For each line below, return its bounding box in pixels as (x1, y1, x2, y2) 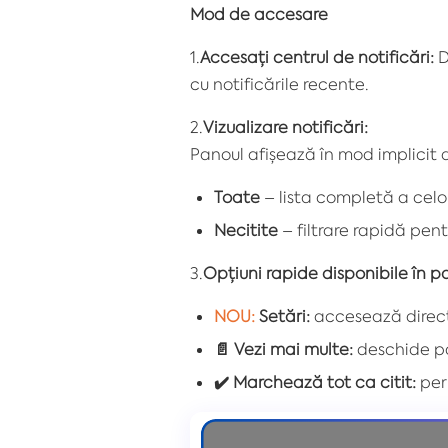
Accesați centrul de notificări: (200, 47, 434, 68)
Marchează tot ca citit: (229, 372, 416, 393)
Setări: (255, 306, 310, 327)
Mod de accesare (190, 4, 328, 25)
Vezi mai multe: (230, 339, 353, 360)
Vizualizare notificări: (203, 117, 368, 138)
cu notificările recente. (190, 74, 369, 95)
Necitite (214, 220, 278, 241)
